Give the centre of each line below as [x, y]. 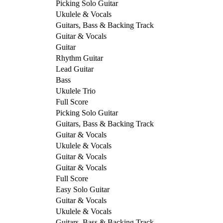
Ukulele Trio [76, 91]
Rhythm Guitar [79, 58]
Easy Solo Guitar [83, 189]
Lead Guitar [75, 69]
